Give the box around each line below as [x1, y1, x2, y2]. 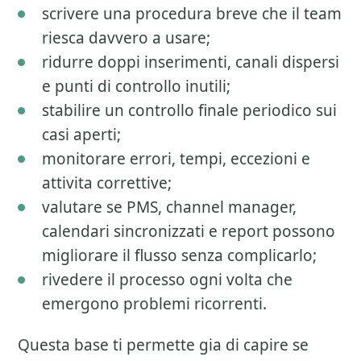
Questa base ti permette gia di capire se [18, 334, 309, 355]
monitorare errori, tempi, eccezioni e [42, 148, 310, 169]
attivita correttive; [42, 172, 172, 193]
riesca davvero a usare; [42, 27, 210, 48]
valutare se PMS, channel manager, [42, 197, 297, 218]
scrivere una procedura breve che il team [42, 3, 342, 24]
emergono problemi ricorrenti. [42, 293, 267, 314]
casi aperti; [42, 124, 121, 145]
